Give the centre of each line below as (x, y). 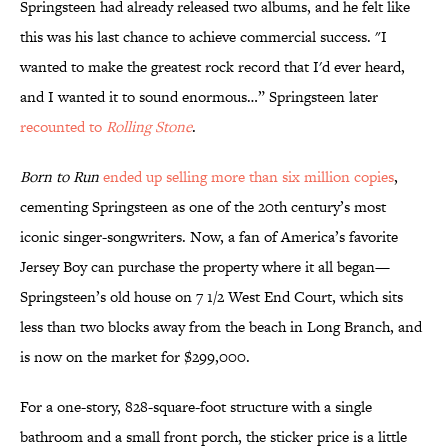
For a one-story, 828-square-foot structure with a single (196, 407)
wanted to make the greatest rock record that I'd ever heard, (212, 67)
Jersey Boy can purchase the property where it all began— (205, 267)
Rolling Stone (149, 127)
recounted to (63, 127)
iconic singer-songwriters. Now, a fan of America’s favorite (209, 237)
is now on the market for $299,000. (135, 357)
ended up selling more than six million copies (248, 177)
